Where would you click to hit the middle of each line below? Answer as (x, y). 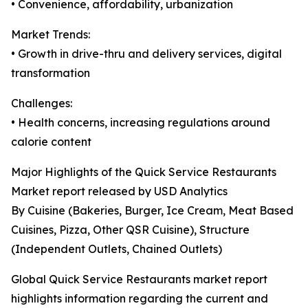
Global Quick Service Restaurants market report (139, 279)
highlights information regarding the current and (140, 299)
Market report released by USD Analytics (119, 191)
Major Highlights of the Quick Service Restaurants (144, 172)
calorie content (51, 142)
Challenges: (42, 103)
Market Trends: (51, 35)
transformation (51, 73)
